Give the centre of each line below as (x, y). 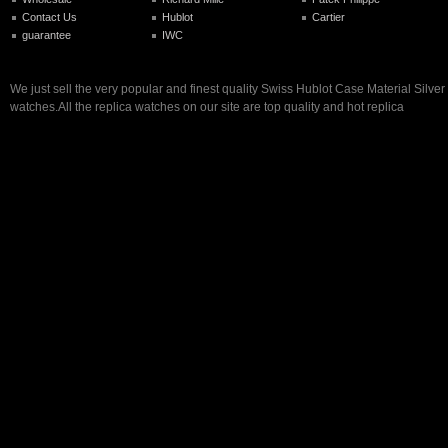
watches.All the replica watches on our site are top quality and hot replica (207, 107)
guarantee (46, 34)
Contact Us (49, 16)
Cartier (328, 16)
